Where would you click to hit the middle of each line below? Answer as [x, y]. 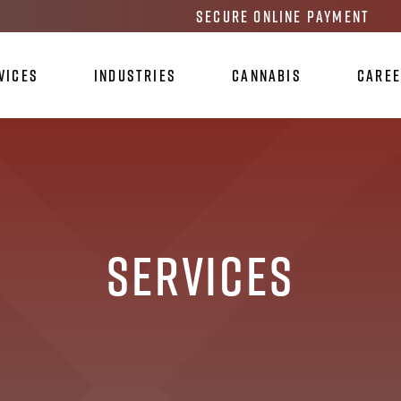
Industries [136, 75]
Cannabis [267, 75]
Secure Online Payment [283, 16]
